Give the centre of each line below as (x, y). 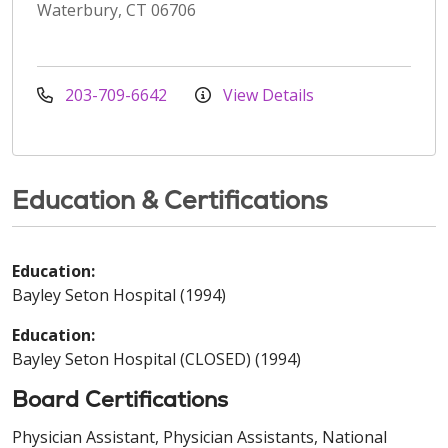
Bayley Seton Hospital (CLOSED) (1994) (156, 358)
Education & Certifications (170, 199)
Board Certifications (120, 399)
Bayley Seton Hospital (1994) (119, 294)
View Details (266, 94)
